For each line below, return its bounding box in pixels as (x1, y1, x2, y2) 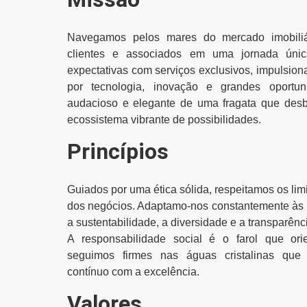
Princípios (67, 138, 169, 164)
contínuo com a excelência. (67, 266, 199, 278)
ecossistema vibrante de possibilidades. (67, 114, 261, 125)
